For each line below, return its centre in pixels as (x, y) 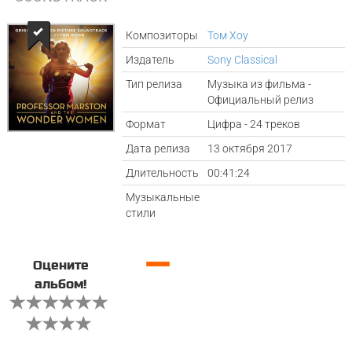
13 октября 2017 (250, 148)
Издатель (150, 60)
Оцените (60, 266)
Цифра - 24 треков (254, 124)
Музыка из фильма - (260, 84)
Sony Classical (243, 60)
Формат (146, 124)
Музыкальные (163, 197)
